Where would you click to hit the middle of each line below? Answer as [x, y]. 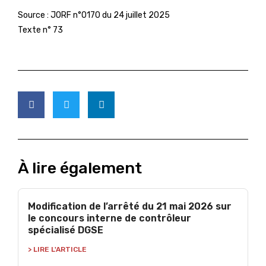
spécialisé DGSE [66, 230]
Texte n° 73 [40, 30]
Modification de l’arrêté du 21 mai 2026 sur [130, 206]
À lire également [80, 168]
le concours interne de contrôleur [110, 218]
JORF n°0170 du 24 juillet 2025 [110, 15]
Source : [34, 15]
